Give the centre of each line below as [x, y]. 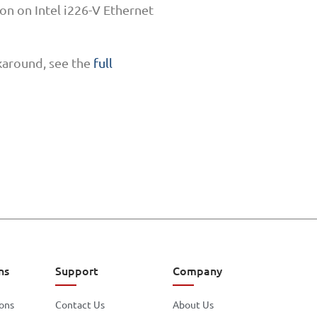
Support [76, 271]
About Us [194, 305]
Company [198, 271]
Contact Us [80, 305]
